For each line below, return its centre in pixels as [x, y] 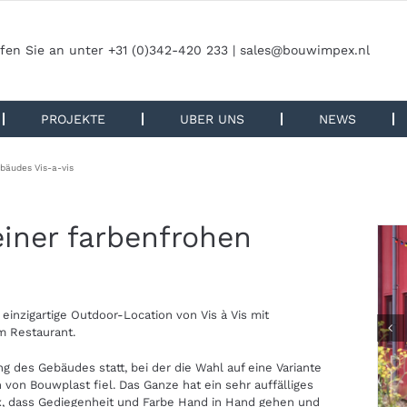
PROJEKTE [73, 119]
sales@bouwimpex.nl [305, 50]
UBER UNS [212, 119]
